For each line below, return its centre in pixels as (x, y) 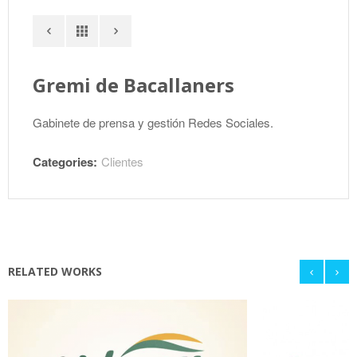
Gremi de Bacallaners (133, 85)
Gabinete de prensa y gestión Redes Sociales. (153, 122)
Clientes (122, 161)
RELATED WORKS (55, 271)
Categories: (65, 162)
